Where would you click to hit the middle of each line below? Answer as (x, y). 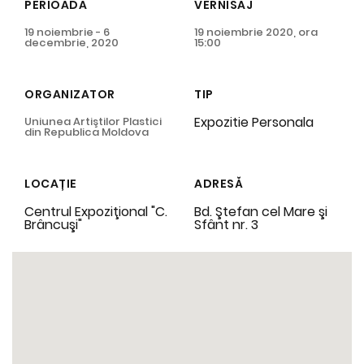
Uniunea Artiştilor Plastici (93, 121)
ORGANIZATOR (70, 94)
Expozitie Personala (254, 122)
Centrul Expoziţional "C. (96, 211)
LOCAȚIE (51, 183)
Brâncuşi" (53, 224)
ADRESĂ (219, 183)
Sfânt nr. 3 (226, 224)
